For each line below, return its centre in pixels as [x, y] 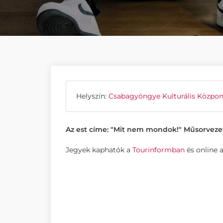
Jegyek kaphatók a [99, 150]
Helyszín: [92, 96]
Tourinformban [159, 150]
